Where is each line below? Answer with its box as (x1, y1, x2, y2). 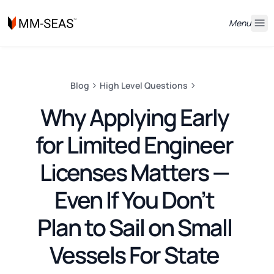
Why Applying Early (40, 101, 229, 133)
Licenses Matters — (40, 156, 229, 188)
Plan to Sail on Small (37, 211, 232, 243)
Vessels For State (50, 239, 219, 270)
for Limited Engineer (35, 128, 233, 160)
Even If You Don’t (54, 183, 214, 215)
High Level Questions (100, 80, 188, 92)
